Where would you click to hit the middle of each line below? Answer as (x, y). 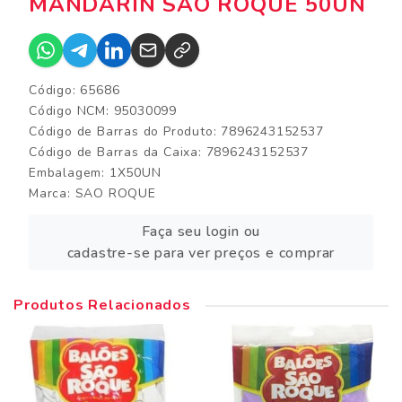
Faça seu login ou (201, 232)
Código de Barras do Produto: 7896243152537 (176, 132)
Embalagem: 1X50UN (95, 173)
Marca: (52, 194)
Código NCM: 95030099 (103, 111)
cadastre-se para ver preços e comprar (201, 253)
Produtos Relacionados (102, 306)
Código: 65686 (74, 91)
